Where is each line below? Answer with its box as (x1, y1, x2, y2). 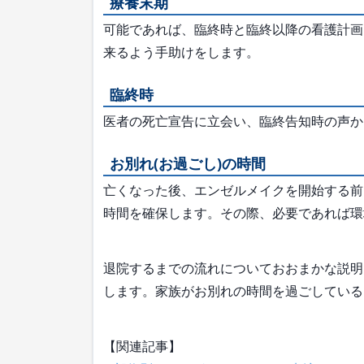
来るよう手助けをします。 (103, 43, 259, 61)
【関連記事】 (103, 337, 181, 355)
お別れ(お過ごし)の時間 (110, 154, 266, 173)
